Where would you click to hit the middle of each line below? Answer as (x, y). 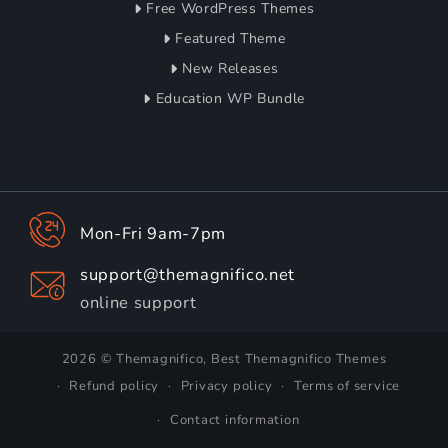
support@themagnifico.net (187, 275)
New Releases (230, 69)
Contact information (234, 420)
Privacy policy (226, 386)
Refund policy (114, 386)
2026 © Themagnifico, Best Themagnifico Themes (224, 358)
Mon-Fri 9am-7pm (153, 234)
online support (138, 303)
